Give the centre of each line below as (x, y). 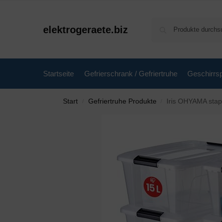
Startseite (58, 74)
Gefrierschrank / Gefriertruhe (131, 74)
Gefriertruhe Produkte (122, 101)
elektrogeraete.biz (85, 29)
